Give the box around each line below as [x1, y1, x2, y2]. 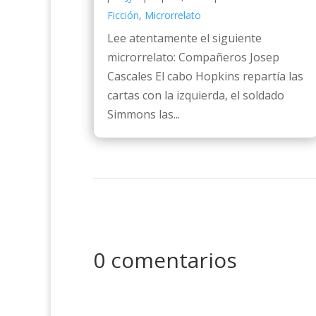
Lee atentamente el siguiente [107, 30, 262, 46]
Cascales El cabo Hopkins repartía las [107, 68, 303, 84]
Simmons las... [107, 106, 180, 122]
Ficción [107, 8, 139, 22]
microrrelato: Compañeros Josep [107, 49, 279, 65]
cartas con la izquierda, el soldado [107, 87, 284, 103]
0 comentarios [93, 245, 237, 274]
